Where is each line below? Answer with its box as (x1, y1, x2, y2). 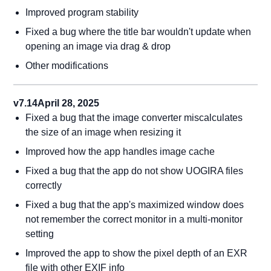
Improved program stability (25, 7, 139, 18)
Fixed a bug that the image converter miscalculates (25, 113, 243, 123)
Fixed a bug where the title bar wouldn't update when (25, 27, 252, 37)
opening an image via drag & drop (25, 41, 171, 51)
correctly (25, 180, 62, 191)
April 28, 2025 (38, 98, 100, 108)
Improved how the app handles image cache (25, 146, 215, 157)
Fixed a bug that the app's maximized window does (25, 200, 244, 210)
